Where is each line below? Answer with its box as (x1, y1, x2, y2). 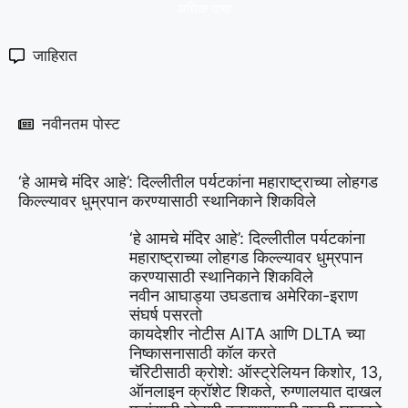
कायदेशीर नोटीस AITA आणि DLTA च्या (129, 323, 365, 343)
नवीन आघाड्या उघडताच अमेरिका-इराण (129, 285, 358, 305)
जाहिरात (33, 46, 78, 65)
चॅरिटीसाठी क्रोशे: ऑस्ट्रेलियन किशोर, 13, (129, 362, 382, 382)
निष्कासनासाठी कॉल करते (129, 342, 276, 362)
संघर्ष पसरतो (129, 304, 202, 324)
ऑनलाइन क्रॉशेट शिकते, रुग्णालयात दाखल (129, 381, 382, 401)
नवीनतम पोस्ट (42, 114, 121, 133)
